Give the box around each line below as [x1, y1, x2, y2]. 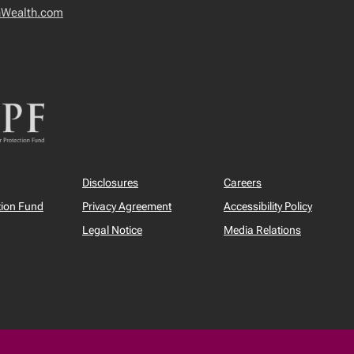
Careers [224, 176, 262, 189]
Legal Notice [81, 224, 142, 236]
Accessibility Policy [224, 200, 312, 213]
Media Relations [224, 224, 301, 236]
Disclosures [81, 176, 138, 189]
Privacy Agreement [81, 200, 171, 213]
